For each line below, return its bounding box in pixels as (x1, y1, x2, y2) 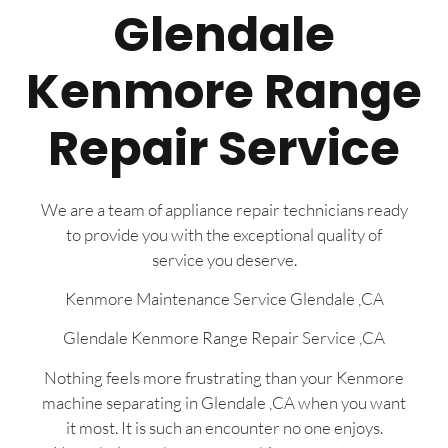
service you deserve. (151, 248, 297, 270)
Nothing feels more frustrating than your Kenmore (44, 366, 404, 388)
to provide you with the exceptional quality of (66, 223, 382, 245)
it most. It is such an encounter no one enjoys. (65, 416, 383, 438)
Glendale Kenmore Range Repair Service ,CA (63, 327, 385, 349)
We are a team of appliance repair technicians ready (40, 198, 408, 220)
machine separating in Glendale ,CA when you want (42, 391, 406, 413)
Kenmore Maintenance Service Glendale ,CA (64, 287, 384, 309)
